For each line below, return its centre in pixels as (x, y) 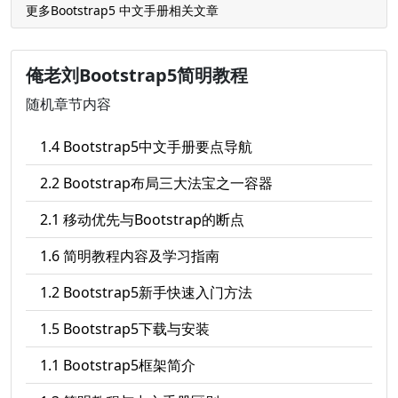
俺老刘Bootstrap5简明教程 (137, 75)
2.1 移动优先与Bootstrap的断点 (142, 219)
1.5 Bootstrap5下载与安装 (125, 329)
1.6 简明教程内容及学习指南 (130, 256)
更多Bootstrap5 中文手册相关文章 (122, 10)
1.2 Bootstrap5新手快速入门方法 (146, 292)
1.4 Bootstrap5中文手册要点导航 (146, 147)
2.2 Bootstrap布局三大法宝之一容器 (156, 183)
